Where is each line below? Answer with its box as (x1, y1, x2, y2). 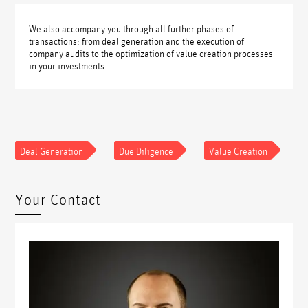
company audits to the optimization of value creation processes (29, 46, 274, 59)
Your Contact (15, 190, 102, 208)
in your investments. (29, 58, 107, 71)
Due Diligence (119, 144, 174, 157)
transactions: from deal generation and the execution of (29, 34, 245, 47)
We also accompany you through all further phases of (29, 21, 234, 34)
